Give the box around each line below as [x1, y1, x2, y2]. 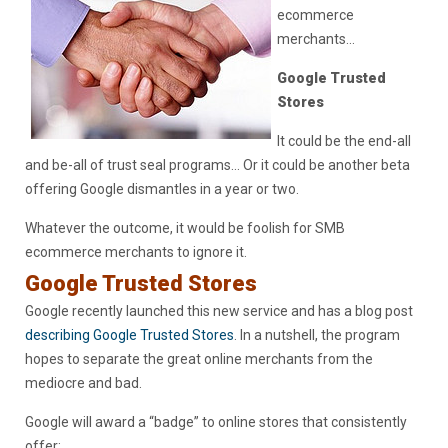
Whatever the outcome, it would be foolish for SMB [25, 220, 345, 237]
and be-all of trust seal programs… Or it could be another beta [25, 157, 410, 174]
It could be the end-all [277, 133, 411, 150]
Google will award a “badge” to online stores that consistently [25, 414, 407, 431]
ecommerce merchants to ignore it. [25, 244, 247, 261]
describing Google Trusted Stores [25, 327, 234, 344]
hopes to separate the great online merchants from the [25, 351, 373, 368]
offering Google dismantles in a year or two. [25, 181, 299, 198]
